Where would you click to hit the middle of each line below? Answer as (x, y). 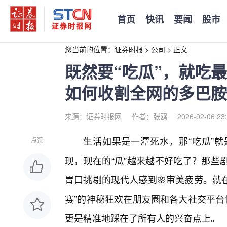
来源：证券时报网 (93, 116)
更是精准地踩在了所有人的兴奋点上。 (142, 218)
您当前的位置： (90, 49)
